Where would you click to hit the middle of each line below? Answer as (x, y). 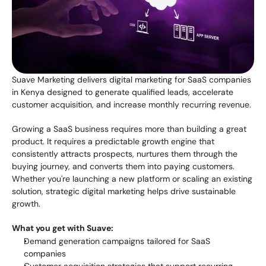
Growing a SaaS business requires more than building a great (129, 129)
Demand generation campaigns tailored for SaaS (117, 241)
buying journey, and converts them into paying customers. (123, 166)
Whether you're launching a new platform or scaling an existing (132, 179)
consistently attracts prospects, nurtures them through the (125, 154)
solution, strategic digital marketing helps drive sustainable (124, 191)
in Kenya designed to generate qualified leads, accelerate (123, 92)
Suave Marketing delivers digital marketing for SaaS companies (132, 80)
